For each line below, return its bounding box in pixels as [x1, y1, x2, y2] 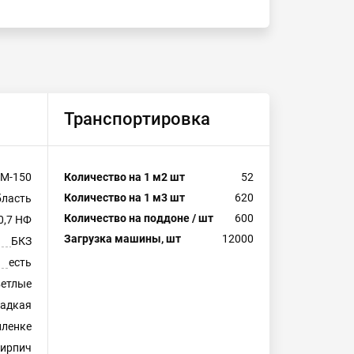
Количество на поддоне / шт [64, 212, 213, 224]
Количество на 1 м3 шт [64, 191, 185, 204]
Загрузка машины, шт [64, 232, 181, 245]
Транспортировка [64, 109, 210, 129]
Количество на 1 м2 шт [64, 171, 185, 183]
